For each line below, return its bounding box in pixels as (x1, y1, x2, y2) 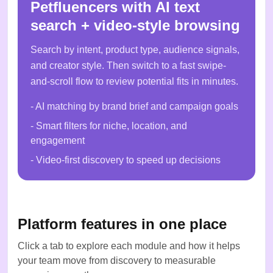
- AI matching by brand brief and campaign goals (30, 101, 238, 112)
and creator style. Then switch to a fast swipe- (30, 60, 226, 71)
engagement (30, 135, 85, 146)
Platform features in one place (18, 216, 227, 233)
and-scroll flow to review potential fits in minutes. (30, 76, 238, 87)
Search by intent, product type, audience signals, (30, 44, 239, 55)
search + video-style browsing (30, 17, 240, 34)
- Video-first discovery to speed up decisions (30, 155, 221, 166)
